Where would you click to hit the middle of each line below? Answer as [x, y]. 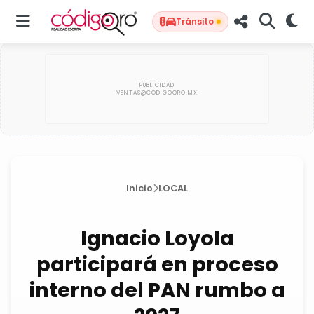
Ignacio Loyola [157, 238]
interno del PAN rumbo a [157, 290]
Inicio [139, 188]
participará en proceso [157, 264]
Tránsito [195, 21]
